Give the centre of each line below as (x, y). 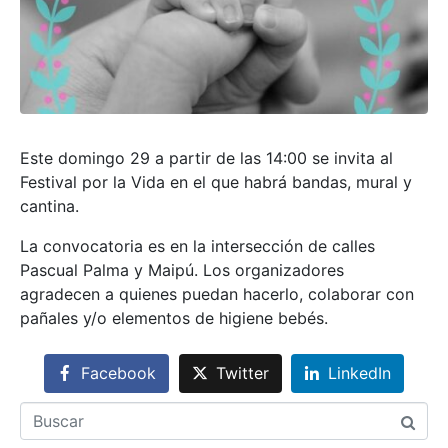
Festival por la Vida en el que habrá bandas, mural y (216, 182)
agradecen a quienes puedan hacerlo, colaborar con (217, 294)
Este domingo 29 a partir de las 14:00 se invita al (206, 158)
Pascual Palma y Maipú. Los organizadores (182, 270)
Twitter (242, 373)
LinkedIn (360, 373)
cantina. (49, 206)
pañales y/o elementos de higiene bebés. (174, 318)
